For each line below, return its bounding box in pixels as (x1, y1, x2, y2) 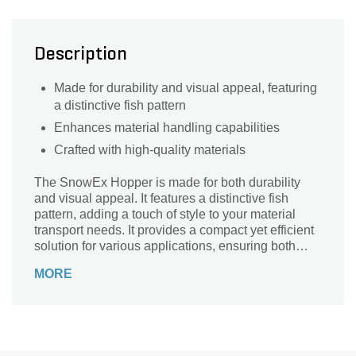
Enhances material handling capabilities (54, 121, 280, 134)
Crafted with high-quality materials (54, 143, 246, 157)
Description (34, 45, 127, 64)
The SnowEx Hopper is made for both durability (34, 176, 300, 189)
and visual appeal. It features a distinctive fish (34, 192, 288, 205)
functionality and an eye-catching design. (34, 255, 264, 269)
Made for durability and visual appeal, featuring (54, 81, 317, 95)
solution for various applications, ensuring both (34, 239, 296, 253)
